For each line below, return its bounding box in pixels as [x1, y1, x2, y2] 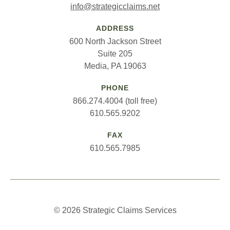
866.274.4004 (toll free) [73, 97, 157, 105]
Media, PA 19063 [84, 62, 146, 70]
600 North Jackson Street [69, 37, 161, 46]
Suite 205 [98, 49, 132, 58]
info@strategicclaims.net [70, 2, 160, 11]
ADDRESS [96, 24, 134, 32]
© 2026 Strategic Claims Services [53, 206, 177, 215]
